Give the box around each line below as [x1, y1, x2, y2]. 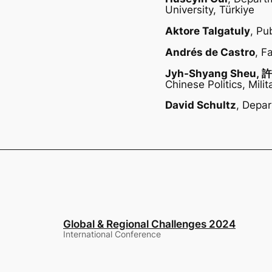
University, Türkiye [165, 4, 254, 16]
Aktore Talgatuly [165, 25, 250, 38]
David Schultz [165, 99, 236, 112]
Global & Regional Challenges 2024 [63, 217, 236, 230]
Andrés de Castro [165, 46, 255, 58]
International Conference [63, 228, 161, 239]
